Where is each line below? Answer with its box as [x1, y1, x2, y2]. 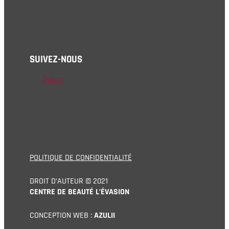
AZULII [94, 210, 115, 221]
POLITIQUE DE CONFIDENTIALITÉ [30, 152, 132, 163]
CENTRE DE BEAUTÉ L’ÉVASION [30, 186, 129, 197]
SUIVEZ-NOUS [30, 53, 82, 65]
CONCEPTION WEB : [30, 210, 94, 221]
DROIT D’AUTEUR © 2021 [30, 175, 108, 187]
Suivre [42, 75, 63, 83]
